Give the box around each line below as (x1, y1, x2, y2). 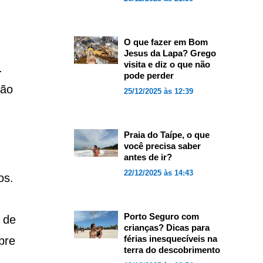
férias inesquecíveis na (123, 234, 217, 244)
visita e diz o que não (123, 59, 210, 69)
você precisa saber (123, 141, 201, 151)
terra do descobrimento (123, 245, 220, 255)
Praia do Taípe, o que (123, 130, 210, 140)
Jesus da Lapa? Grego (123, 48, 216, 58)
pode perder (123, 70, 174, 80)
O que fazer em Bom (123, 37, 208, 47)
